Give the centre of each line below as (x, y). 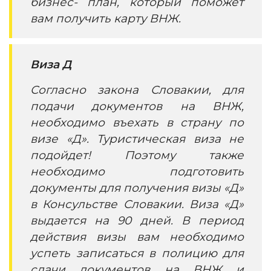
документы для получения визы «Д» (137, 188)
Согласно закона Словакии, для (137, 90)
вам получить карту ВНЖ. (106, 18)
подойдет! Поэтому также (137, 155)
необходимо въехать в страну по (137, 122)
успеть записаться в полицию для (137, 253)
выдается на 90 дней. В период (137, 220)
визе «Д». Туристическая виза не (137, 139)
